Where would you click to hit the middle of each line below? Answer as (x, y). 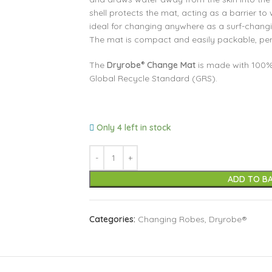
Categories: (112, 219)
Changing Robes (171, 219)
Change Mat (170, 65)
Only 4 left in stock (134, 127)
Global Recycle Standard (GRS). (153, 78)
